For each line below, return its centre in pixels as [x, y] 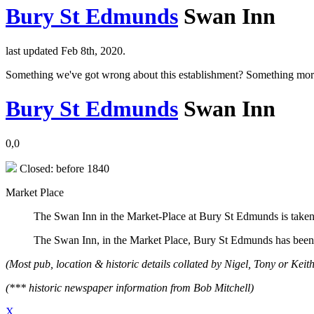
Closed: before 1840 [63, 168]
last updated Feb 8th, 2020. [66, 50]
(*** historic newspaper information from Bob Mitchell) [130, 287]
